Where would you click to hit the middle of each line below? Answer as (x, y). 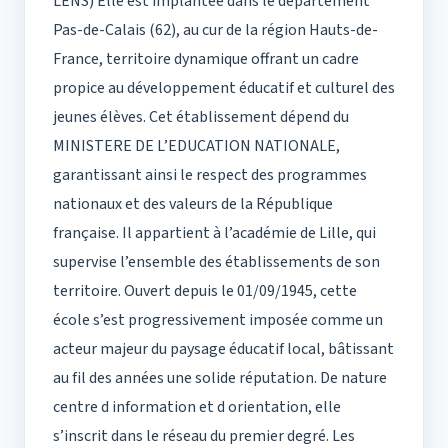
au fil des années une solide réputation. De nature (220, 378)
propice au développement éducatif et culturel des (224, 88)
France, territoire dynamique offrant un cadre (206, 59)
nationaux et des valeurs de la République (193, 204)
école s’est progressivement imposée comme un (218, 320)
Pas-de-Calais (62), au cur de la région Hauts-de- (215, 30)
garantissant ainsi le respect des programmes (210, 175)
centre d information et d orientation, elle (197, 407)
